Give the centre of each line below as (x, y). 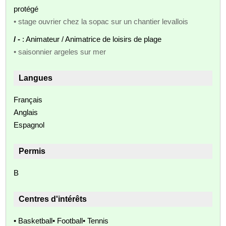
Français (28, 99)
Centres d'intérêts (53, 199)
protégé (26, 9)
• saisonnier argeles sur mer (60, 51)
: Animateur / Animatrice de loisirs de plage (92, 39)
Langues (36, 78)
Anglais (26, 112)
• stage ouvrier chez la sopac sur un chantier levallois (101, 21)
